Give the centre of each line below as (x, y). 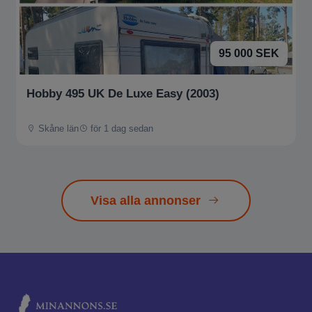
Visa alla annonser (146, 200)
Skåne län (57, 128)
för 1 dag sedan (120, 128)
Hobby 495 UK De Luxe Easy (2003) (123, 94)
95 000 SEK (249, 54)
